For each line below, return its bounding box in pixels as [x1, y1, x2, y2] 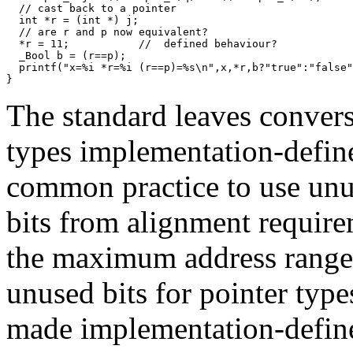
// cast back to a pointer [6, 2, 176, 15]
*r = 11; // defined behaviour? [6, 38, 284, 50]
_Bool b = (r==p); [6, 50, 132, 62]
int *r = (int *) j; [6, 14, 145, 27]
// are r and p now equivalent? [6, 26, 221, 39]
